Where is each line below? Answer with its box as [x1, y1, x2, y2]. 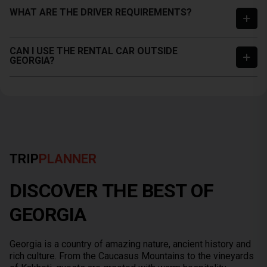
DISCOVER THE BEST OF [10, 179, 213, 202]
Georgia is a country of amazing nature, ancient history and [10, 238, 251, 250]
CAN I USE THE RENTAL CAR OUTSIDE [10, 45, 178, 57]
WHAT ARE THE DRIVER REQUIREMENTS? [10, 7, 192, 18]
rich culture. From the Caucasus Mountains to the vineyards [10, 250, 254, 262]
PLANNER [39, 151, 97, 166]
